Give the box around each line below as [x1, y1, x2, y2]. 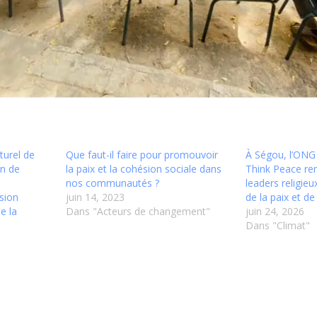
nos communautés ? [66, 176, 160, 190]
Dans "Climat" [246, 219, 311, 233]
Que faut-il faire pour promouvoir [66, 148, 219, 162]
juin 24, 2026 [246, 204, 305, 219]
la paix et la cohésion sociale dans [66, 162, 222, 176]
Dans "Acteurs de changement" [66, 204, 211, 219]
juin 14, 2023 [66, 190, 125, 204]
